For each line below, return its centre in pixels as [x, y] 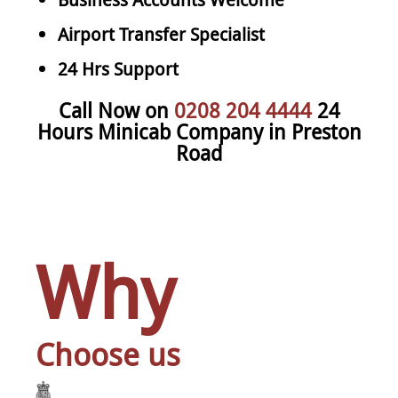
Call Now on [116, 110]
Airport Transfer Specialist [161, 34]
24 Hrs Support [118, 68]
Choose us [108, 354]
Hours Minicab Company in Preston [199, 131]
